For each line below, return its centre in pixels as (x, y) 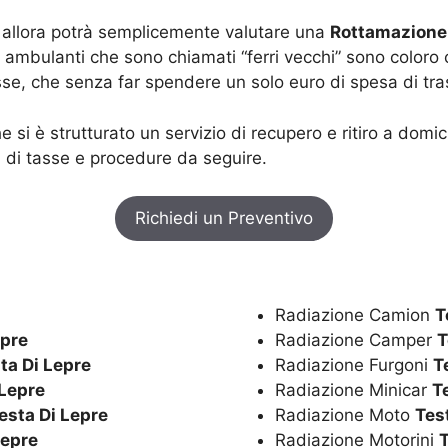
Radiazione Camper (356, 340)
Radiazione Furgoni (354, 365)
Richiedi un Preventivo (224, 218)
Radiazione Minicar (353, 390)
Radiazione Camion (355, 315)
